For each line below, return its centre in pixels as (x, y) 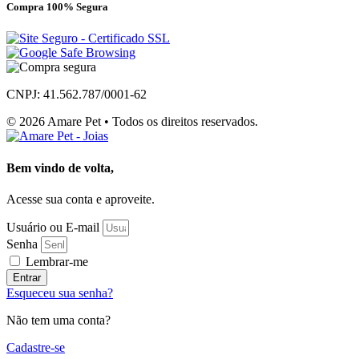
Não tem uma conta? (58, 320)
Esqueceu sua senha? (60, 292)
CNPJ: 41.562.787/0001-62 (77, 95)
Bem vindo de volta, (60, 167)
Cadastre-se (36, 347)
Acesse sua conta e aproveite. (81, 199)
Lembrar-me (55, 261)
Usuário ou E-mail (53, 227)
